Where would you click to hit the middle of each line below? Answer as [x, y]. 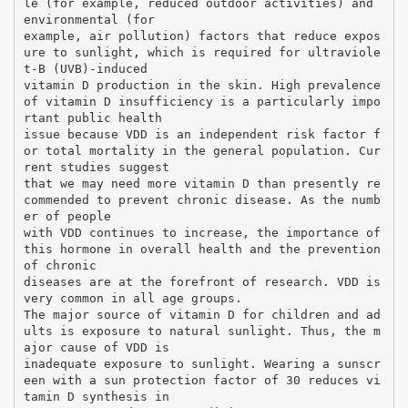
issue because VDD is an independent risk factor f [202, 134]
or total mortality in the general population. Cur [202, 150]
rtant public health [92, 117]
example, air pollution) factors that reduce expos [202, 36]
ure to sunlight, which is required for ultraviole [202, 52]
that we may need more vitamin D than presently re [202, 183]
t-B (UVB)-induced [85, 68]
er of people [67, 216]
